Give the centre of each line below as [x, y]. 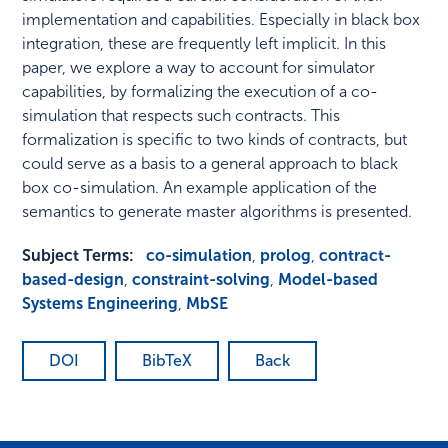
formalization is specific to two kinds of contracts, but [215, 140]
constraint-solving [201, 280]
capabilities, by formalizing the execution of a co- [200, 92]
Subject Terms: [78, 256]
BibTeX [167, 361]
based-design [73, 280]
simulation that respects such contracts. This [181, 116]
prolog [286, 256]
